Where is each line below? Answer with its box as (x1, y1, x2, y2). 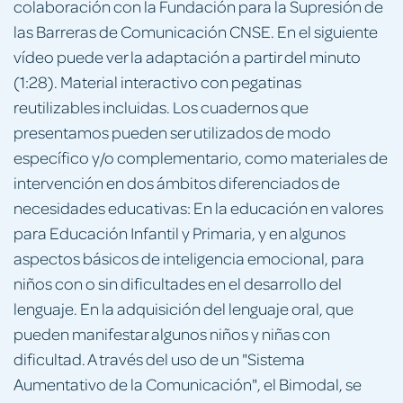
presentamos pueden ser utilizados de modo (13, 121, 331, 142)
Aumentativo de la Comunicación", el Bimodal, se (13, 372, 362, 394)
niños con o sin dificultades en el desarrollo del (13, 272, 342, 293)
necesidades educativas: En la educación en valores (13, 196, 383, 218)
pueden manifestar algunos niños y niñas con (13, 322, 330, 344)
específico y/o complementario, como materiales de (13, 146, 388, 167)
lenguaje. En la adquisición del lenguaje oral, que (13, 297, 354, 318)
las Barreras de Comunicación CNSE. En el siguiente (13, 20, 378, 41)
